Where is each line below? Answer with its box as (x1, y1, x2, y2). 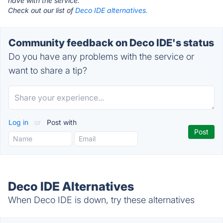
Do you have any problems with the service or (8, 51, 194, 62)
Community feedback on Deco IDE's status (8, 37, 214, 49)
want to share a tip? (8, 65, 87, 76)
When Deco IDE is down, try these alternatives (8, 195, 195, 205)
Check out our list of (8, 6, 75, 14)
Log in (8, 118, 30, 126)
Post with (45, 118, 77, 126)
